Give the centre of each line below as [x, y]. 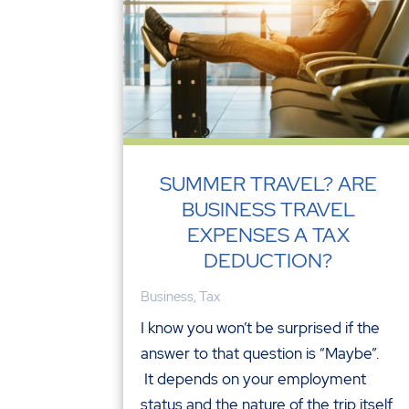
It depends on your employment [254, 378]
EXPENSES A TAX [268, 235]
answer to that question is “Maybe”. [260, 353]
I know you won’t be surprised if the [261, 327]
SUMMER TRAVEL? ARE [268, 184]
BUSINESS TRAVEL [268, 209]
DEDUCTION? [268, 260]
